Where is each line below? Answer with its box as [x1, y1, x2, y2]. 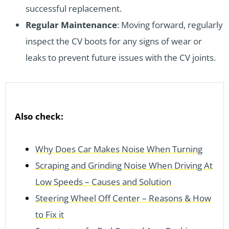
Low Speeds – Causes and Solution [35, 175, 171, 188]
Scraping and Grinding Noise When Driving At [35, 159, 213, 171]
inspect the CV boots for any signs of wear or [26, 35, 202, 47]
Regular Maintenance [26, 18, 117, 31]
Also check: [15, 110, 63, 122]
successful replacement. [26, 2, 122, 14]
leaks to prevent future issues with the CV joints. [26, 51, 216, 63]
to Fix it [35, 208, 64, 220]
